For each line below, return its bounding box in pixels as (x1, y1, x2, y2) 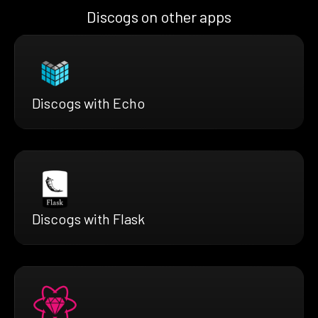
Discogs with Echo (32, 94, 145, 111)
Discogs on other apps (86, 6, 232, 26)
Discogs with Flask (32, 209, 145, 227)
